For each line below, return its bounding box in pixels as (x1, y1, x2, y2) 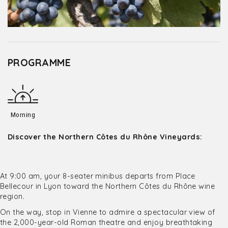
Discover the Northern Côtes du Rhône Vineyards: (8, 132, 203, 141)
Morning (10, 110, 36, 119)
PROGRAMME (8, 56, 71, 69)
